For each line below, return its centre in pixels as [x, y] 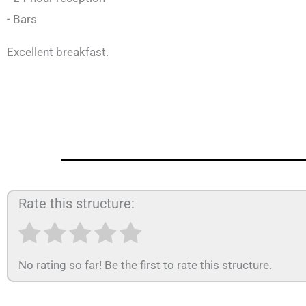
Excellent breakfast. [58, 52]
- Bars [22, 19]
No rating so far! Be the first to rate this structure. [145, 265]
